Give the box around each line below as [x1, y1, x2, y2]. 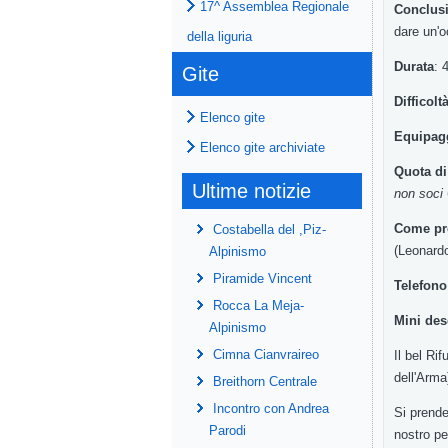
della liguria [187, 29, 252, 44]
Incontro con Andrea [213, 401, 329, 416]
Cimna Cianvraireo [213, 347, 319, 362]
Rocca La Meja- [213, 298, 304, 313]
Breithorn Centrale [213, 374, 317, 389]
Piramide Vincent [213, 271, 312, 286]
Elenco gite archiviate [200, 140, 325, 155]
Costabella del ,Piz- [213, 222, 326, 237]
